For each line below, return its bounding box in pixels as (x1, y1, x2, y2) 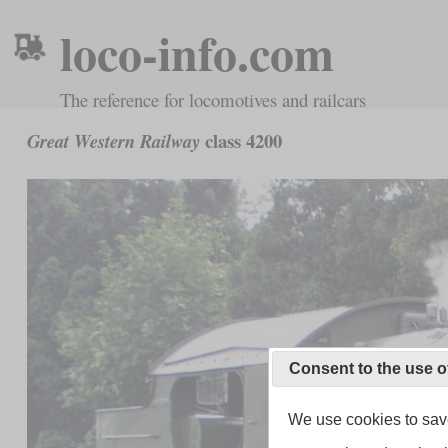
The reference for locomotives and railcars (60, 87, 366, 112)
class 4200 (199, 127, 282, 155)
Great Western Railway (26, 128, 200, 155)
